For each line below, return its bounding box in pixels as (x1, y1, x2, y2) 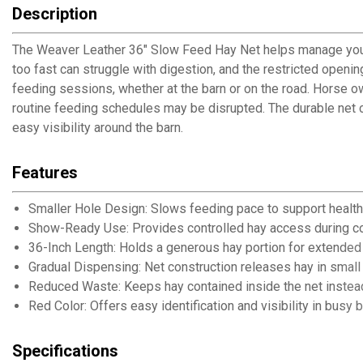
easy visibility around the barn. (12, 120, 183, 135)
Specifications (12, 341, 118, 361)
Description (12, 4, 97, 23)
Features (12, 163, 78, 182)
